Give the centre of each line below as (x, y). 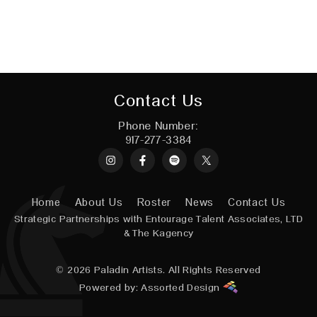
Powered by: (110, 288)
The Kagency (163, 234)
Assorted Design (182, 288)
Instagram (137, 159)
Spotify (192, 159)
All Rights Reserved (213, 270)
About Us (99, 203)
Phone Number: (158, 127)
